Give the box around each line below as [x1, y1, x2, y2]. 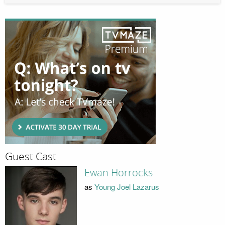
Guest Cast [5, 150, 56, 164]
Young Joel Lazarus [94, 181, 159, 192]
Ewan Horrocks [84, 166, 153, 179]
